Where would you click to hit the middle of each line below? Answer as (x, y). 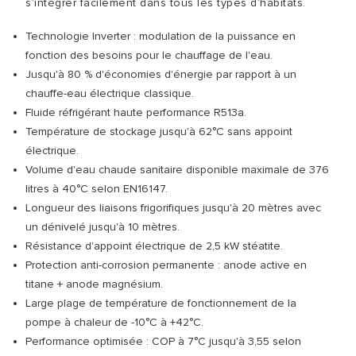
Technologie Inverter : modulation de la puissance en (161, 36)
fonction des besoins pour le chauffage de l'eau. (151, 55)
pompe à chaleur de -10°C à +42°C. (114, 322)
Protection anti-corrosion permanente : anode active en (166, 265)
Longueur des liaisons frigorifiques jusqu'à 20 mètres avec (173, 208)
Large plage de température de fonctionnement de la (161, 303)
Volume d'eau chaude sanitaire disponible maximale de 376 (177, 170)
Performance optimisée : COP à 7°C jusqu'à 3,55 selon (163, 341)
